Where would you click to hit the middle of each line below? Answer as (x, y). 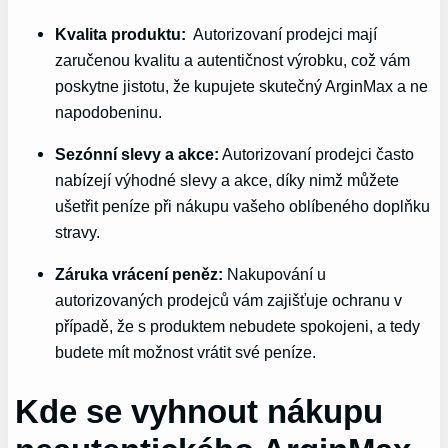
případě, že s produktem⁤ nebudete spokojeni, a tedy (238, 326)
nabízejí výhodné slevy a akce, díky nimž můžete (227, 179)
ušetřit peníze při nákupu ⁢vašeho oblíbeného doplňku (243, 205)
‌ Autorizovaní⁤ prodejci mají (282, 33)
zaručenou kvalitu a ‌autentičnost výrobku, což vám (233, 59)
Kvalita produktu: (121, 33)
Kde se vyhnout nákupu (199, 412)
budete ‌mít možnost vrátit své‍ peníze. (186, 352)
